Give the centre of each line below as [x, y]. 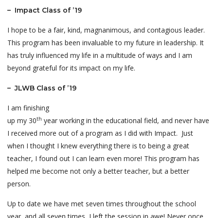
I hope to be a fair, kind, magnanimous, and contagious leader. [106, 30]
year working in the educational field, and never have [126, 120]
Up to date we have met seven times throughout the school [102, 204]
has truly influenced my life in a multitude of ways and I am [100, 55]
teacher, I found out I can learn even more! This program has [103, 158]
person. [19, 184]
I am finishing [28, 108]
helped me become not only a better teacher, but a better [98, 171]
